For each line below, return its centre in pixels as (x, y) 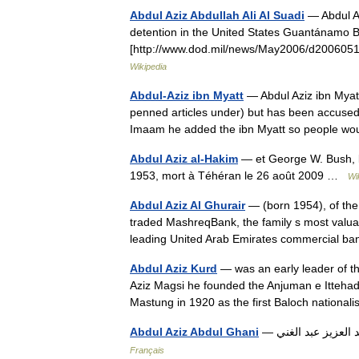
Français (147, 350)
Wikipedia (148, 67)
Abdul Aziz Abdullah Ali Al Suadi (217, 15)
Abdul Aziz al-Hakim (184, 159)
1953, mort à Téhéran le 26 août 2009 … (239, 175)
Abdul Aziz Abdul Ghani (194, 332)
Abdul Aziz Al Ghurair (188, 205)
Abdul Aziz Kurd (173, 268)
